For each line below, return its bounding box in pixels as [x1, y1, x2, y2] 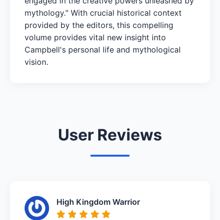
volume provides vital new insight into [25, 32, 166, 42]
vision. [25, 56, 48, 67]
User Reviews [58, 125, 162, 144]
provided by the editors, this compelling [25, 20, 173, 30]
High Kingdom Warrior [56, 196, 140, 207]
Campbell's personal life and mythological [25, 44, 181, 55]
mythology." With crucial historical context [25, 7, 182, 18]
